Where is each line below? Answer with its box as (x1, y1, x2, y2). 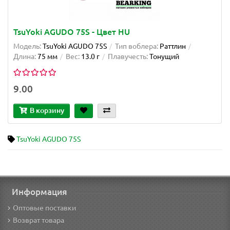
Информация (12, 187, 67, 197)
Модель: (13, 42, 41, 50)
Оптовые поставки (13, 204, 76, 212)
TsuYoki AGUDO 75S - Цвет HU (13, 27, 130, 36)
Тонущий (149, 52, 179, 61)
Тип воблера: (115, 42, 158, 50)
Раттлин (160, 42, 186, 50)
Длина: (13, 52, 36, 61)
